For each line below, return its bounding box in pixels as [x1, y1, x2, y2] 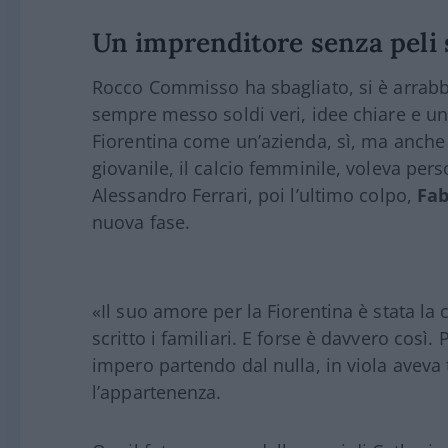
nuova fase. [92, 210, 191, 234]
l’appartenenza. [92, 380, 222, 404]
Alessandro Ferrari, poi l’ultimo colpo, [92, 183, 418, 207]
